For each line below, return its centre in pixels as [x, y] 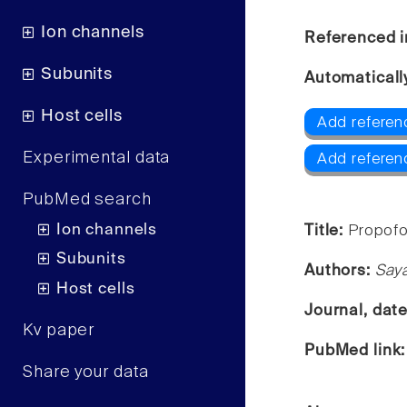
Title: [326, 231]
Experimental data [97, 159]
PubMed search [87, 200]
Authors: [340, 271]
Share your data [86, 372]
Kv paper [59, 330]
